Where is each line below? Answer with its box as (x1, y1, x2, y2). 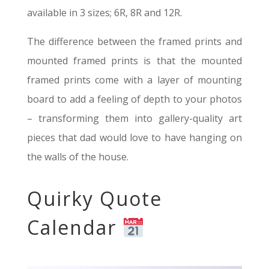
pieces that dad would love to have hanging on (26, 131, 243, 145)
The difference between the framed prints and (26, 35, 243, 49)
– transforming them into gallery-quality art (26, 112, 243, 125)
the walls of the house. (26, 150, 128, 164)
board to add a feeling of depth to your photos (26, 92, 243, 106)
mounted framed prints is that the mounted (26, 54, 243, 68)
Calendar (26, 214, 122, 241)
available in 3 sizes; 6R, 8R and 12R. (26, 6, 184, 20)
